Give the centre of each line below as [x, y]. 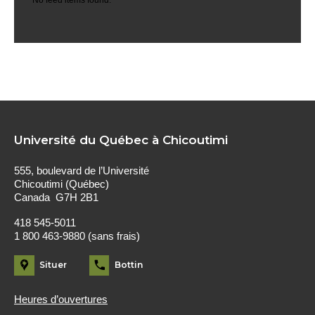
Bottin [128, 265]
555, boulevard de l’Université [82, 171]
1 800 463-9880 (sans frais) [77, 236]
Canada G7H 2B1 [56, 197]
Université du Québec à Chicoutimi [121, 140]
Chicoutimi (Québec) [62, 184]
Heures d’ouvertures [61, 300]
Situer [53, 265]
